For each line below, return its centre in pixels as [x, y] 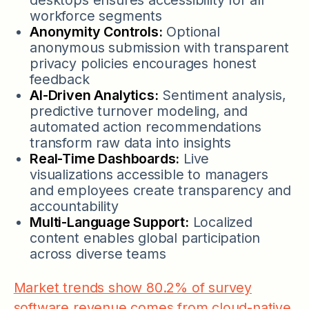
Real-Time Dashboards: [105, 158]
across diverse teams [98, 253]
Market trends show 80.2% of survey [132, 288]
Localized [220, 222]
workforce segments [96, 16]
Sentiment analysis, [222, 95]
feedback [60, 79]
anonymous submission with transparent [160, 47]
